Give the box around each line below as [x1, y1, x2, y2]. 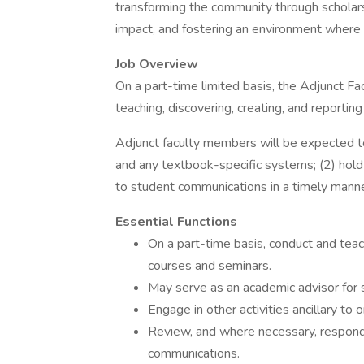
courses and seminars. [148, 257, 271, 275]
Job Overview [115, 55, 198, 73]
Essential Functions [115, 213, 237, 231]
